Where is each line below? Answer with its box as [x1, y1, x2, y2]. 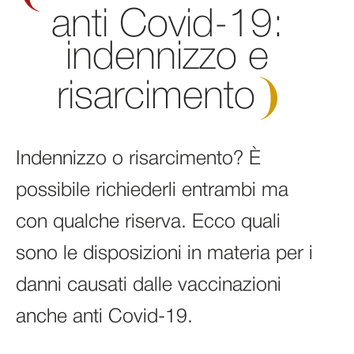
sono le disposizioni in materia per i [16, 245, 313, 264]
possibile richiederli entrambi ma [16, 182, 288, 201]
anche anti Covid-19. [16, 308, 193, 327]
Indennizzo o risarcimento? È [16, 150, 261, 169]
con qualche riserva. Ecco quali [16, 213, 281, 232]
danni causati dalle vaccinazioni [16, 277, 281, 296]
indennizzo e [66, 40, 269, 77]
